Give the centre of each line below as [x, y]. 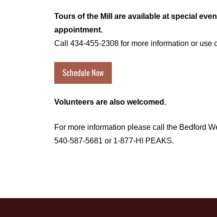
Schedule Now [83, 73]
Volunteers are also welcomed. [110, 102]
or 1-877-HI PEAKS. [138, 140]
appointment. [79, 30]
